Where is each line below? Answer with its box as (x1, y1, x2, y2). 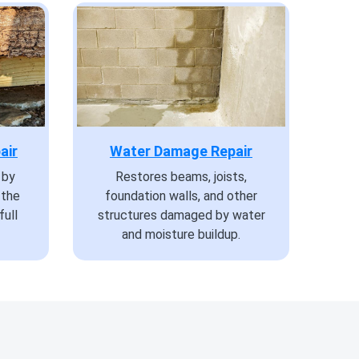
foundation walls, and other (105, 188, 257, 204)
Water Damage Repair (110, 143, 252, 160)
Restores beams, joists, (115, 169, 247, 185)
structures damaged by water (97, 208, 265, 224)
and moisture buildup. (122, 227, 240, 243)
